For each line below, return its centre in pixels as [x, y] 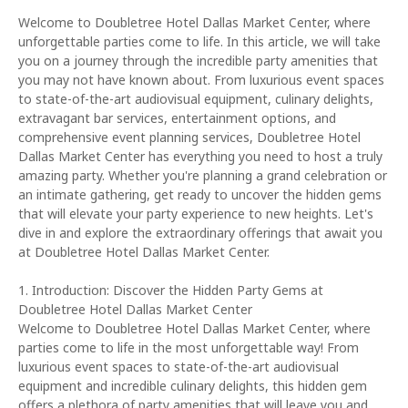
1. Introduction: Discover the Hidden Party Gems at [171, 290]
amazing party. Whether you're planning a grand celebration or [203, 175]
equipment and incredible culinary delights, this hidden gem [193, 386]
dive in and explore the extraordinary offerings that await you [200, 233]
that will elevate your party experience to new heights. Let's [196, 214]
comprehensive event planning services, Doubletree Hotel [189, 137]
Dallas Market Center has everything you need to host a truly [200, 156]
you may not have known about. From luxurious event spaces [201, 80]
